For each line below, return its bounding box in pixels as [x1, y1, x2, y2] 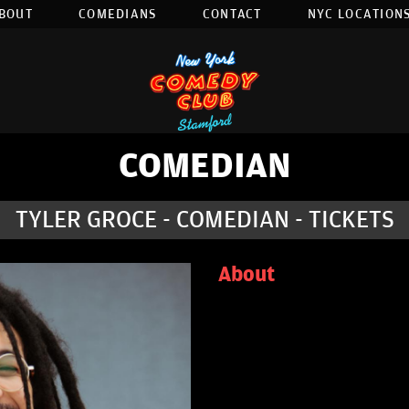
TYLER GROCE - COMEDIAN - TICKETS [15, 206, 394, 234]
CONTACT [202, 6, 262, 22]
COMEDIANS [78, 6, 157, 22]
